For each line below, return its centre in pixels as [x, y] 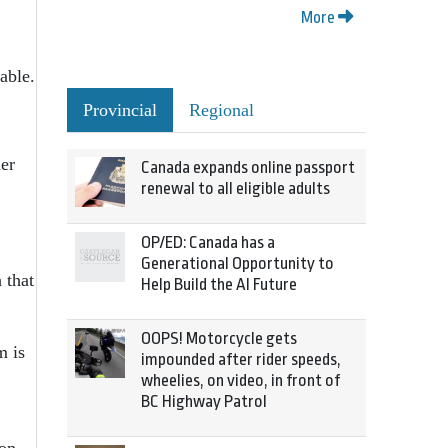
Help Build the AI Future [219, 284]
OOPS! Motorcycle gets [219, 338]
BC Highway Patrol [204, 401]
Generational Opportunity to [237, 263]
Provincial [120, 110]
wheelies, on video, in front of [240, 380]
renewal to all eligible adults [235, 188]
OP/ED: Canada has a [208, 242]
